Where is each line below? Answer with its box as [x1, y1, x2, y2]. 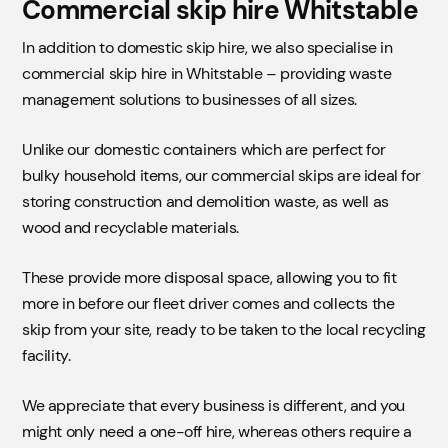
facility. [22, 345, 71, 367]
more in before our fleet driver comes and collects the [22, 293, 395, 315]
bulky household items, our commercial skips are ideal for [22, 165, 421, 187]
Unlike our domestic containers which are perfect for [22, 139, 386, 161]
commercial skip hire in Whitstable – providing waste [22, 63, 392, 85]
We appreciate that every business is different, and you [22, 395, 406, 417]
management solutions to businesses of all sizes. [22, 89, 357, 111]
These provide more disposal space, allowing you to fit [22, 267, 397, 289]
